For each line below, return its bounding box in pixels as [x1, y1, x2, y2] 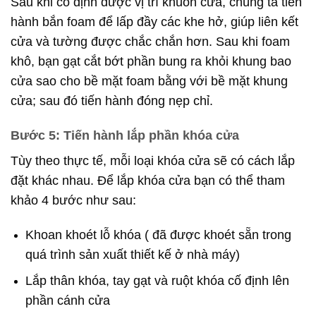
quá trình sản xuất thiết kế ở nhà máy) [25, 247, 240, 262]
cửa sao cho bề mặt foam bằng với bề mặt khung [11, 74, 288, 89]
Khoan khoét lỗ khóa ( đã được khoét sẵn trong [25, 227, 291, 242]
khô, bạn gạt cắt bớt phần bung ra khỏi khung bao [11, 54, 291, 69]
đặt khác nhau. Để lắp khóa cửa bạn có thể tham [11, 174, 285, 188]
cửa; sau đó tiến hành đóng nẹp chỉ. [11, 94, 213, 109]
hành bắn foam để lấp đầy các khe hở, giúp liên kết [11, 15, 298, 30]
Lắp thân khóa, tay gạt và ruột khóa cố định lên [25, 274, 289, 288]
